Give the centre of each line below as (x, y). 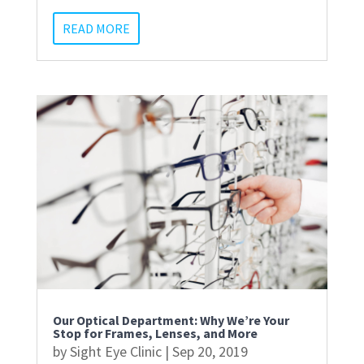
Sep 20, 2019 (210, 351)
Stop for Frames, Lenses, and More (155, 333)
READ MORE (96, 29)
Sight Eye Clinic (115, 351)
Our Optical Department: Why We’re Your (171, 320)
